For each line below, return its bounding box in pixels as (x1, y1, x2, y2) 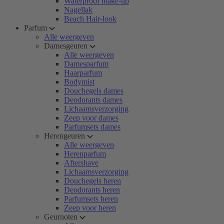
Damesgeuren (44, 41, 87, 50)
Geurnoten (44, 212, 77, 221)
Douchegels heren (64, 176, 121, 185)
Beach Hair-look (64, 14, 116, 23)
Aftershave (64, 158, 98, 167)
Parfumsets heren (64, 194, 118, 203)
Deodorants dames (64, 95, 122, 104)
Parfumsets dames (64, 122, 120, 131)
